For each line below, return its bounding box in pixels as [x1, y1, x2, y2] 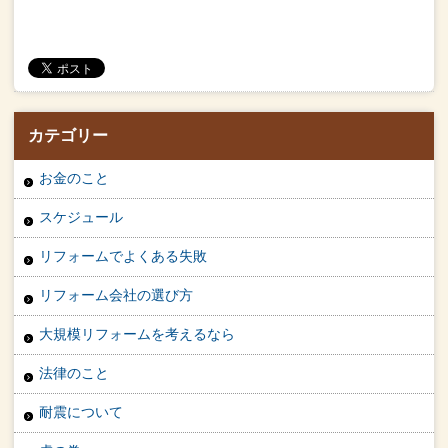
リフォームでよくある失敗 [39, 248, 208, 265]
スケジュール [39, 209, 124, 226]
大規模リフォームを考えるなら [39, 326, 236, 343]
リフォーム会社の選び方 [39, 287, 194, 304]
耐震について [39, 404, 124, 421]
